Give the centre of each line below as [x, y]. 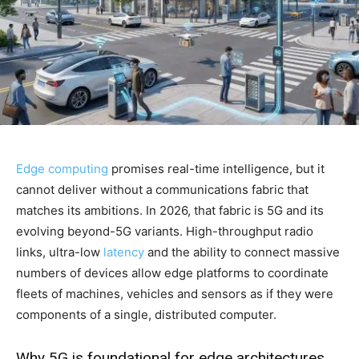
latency [124, 252]
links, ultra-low [60, 252]
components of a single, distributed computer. [146, 314]
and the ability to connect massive [242, 252]
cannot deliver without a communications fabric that [162, 189]
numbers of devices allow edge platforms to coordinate [172, 272]
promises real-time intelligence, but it [216, 168]
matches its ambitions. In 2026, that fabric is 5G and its [170, 210]
